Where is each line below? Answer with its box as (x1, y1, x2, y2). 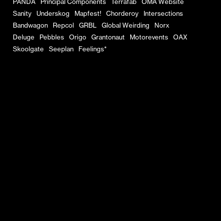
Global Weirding (101, 21, 149, 30)
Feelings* (78, 45, 107, 53)
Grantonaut (91, 33, 125, 41)
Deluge (12, 33, 35, 41)
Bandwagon (12, 21, 48, 30)
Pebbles (39, 33, 64, 41)
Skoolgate (12, 45, 44, 53)
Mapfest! (74, 9, 101, 18)
